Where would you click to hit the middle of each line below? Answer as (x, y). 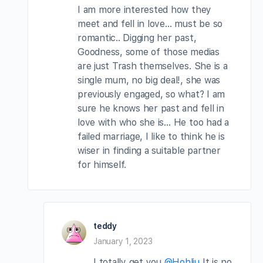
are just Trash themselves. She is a (153, 66)
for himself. (102, 165)
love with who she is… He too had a (153, 123)
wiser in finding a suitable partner (149, 151)
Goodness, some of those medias (149, 52)
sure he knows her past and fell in (151, 109)
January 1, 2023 (123, 242)
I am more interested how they (145, 10)
